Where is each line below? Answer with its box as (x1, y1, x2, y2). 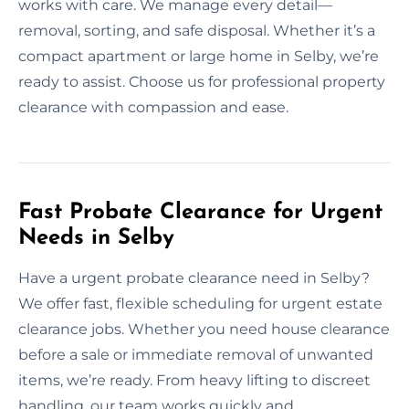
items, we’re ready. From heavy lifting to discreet (18, 371, 371, 389)
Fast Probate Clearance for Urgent (18, 201, 383, 224)
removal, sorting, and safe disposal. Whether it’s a (18, 21, 375, 39)
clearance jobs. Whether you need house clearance (18, 320, 390, 338)
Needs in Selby (18, 226, 174, 249)
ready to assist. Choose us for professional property (18, 72, 385, 90)
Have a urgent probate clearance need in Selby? (18, 268, 370, 287)
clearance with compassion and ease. (18, 98, 288, 116)
